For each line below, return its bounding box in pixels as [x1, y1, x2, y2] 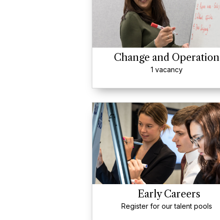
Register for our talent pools [121, 202, 212, 210]
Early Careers [137, 188, 200, 200]
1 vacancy [151, 65, 183, 74]
